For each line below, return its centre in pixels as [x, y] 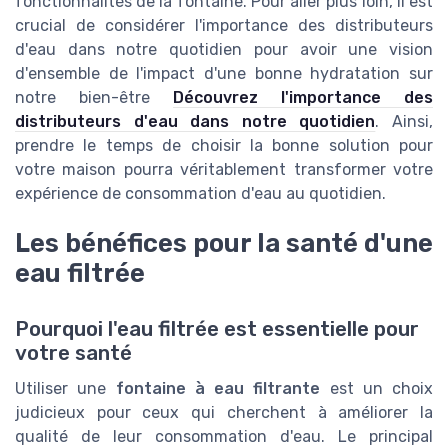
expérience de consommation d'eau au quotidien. [200, 193]
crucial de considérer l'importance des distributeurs [224, 25]
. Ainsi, [404, 121]
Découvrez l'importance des [303, 97]
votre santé [73, 353]
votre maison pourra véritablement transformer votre [224, 169]
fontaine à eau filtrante [218, 389]
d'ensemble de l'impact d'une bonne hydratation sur [224, 73]
